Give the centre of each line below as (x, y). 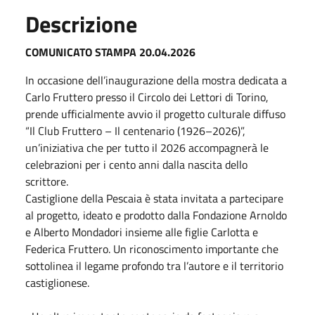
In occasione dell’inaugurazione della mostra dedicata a (156, 80)
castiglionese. (57, 282)
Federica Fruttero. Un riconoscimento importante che (152, 249)
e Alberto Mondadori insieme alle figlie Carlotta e (142, 232)
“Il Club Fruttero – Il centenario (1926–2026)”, (135, 130)
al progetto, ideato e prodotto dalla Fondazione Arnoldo (156, 215)
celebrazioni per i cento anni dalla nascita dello (136, 164)
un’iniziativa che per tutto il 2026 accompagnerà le (147, 147)
